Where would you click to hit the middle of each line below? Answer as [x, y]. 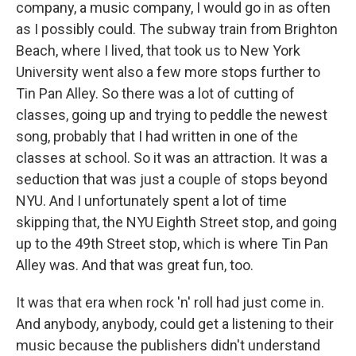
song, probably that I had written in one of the [157, 136]
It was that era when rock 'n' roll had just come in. [170, 302]
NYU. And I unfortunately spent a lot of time [151, 201]
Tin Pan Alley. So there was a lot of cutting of [155, 93]
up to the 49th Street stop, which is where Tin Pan [172, 244]
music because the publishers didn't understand [168, 345]
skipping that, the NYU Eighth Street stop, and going [176, 222]
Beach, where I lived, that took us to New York [158, 50]
